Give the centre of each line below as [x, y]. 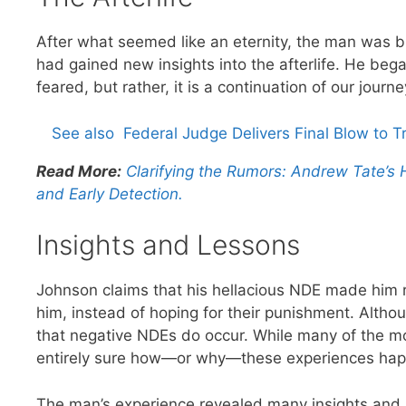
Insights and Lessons [168, 245]
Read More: [79, 171]
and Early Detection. [110, 193]
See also [83, 133]
